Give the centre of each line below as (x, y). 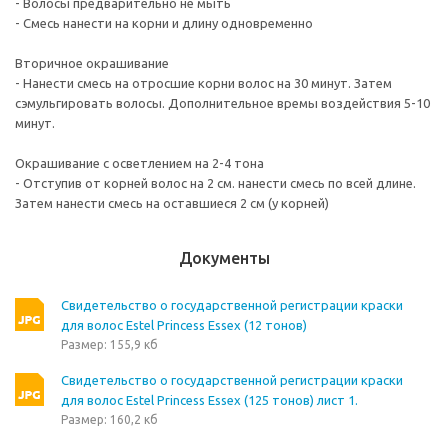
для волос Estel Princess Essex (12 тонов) (184, 325)
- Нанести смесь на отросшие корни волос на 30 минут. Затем (203, 83)
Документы (224, 258)
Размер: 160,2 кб (109, 419)
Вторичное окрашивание (92, 63)
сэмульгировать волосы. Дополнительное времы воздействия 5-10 (222, 103)
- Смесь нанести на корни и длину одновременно (164, 23)
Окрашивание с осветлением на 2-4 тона (139, 163)
